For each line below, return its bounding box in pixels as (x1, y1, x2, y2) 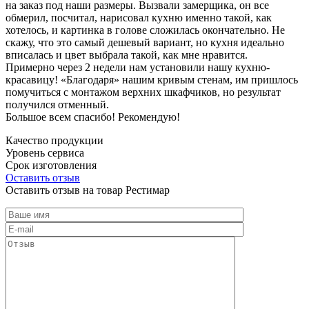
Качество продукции (6, 134, 103, 146)
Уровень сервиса (6, 146, 84, 159)
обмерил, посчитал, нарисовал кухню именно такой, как (6, 11, 272, 23)
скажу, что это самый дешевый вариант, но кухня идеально (6, 36, 284, 48)
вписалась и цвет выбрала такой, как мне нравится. (6, 48, 248, 61)
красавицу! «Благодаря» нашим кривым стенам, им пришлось (6, 73, 298, 86)
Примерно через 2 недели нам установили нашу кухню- (6, 61, 270, 73)
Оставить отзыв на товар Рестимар (6, 183, 170, 196)
